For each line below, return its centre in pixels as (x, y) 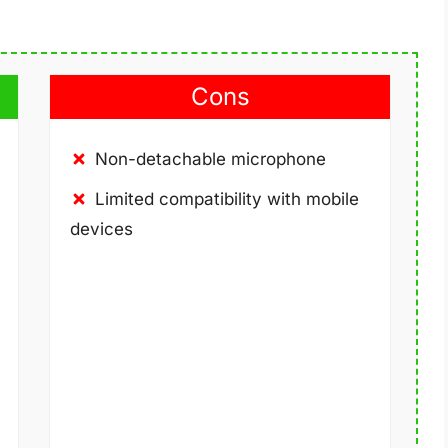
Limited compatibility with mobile (227, 199)
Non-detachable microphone (210, 159)
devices (101, 229)
